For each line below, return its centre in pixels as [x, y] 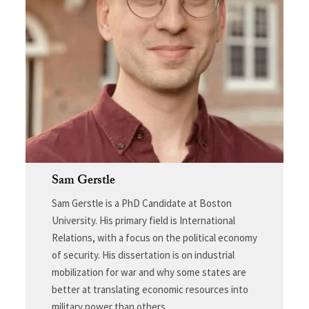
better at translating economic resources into [150, 289]
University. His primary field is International [143, 220]
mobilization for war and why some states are [149, 272]
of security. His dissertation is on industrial [143, 255]
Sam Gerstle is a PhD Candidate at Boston [141, 203]
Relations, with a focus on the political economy [154, 237]
